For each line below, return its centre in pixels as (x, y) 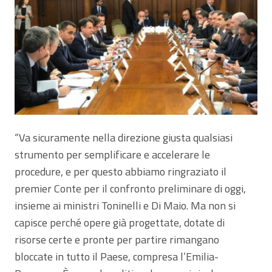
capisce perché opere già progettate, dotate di (120, 222)
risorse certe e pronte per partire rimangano (117, 239)
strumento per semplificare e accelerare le (112, 154)
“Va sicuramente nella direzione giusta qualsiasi (124, 137)
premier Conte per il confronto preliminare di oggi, (130, 188)
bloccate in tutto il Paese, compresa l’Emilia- (117, 256)
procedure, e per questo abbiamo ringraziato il (121, 171)
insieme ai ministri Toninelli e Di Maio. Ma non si (125, 205)
